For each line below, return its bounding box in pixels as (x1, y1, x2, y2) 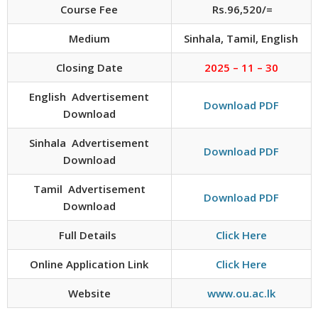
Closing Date (55, 60, 123, 75)
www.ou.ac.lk (207, 285, 275, 300)
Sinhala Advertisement (29, 135, 149, 150)
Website (67, 285, 111, 300)
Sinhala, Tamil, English (184, 31, 298, 45)
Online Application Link (30, 256, 148, 271)
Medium (68, 31, 110, 45)
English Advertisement (29, 89, 149, 104)
